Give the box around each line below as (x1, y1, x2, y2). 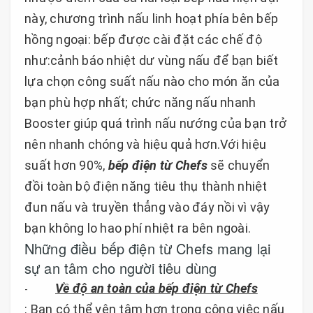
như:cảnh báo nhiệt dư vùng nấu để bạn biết (24, 52, 279, 68)
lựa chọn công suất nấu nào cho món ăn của (24, 73, 280, 89)
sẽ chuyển (207, 157, 270, 173)
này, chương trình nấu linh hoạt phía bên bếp (24, 10, 278, 26)
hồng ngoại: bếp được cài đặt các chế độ (24, 31, 262, 47)
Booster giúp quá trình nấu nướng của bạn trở (24, 115, 286, 131)
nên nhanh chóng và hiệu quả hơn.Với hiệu (24, 136, 266, 152)
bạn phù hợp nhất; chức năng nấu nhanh (24, 94, 256, 110)
